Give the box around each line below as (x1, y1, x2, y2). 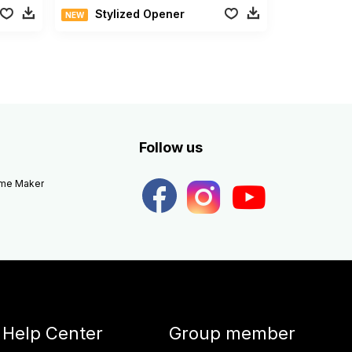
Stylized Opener (95, 6, 185, 20)
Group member (168, 322, 295, 343)
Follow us (138, 138, 203, 156)
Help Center (2, 322, 103, 343)
